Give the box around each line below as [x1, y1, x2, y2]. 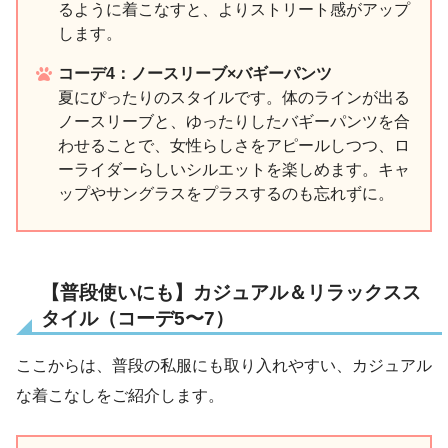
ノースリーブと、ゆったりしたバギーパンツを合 [58, 112, 410, 130]
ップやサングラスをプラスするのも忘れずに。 [58, 184, 394, 202]
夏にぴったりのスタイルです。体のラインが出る [58, 88, 410, 106]
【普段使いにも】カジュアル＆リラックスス [41, 281, 421, 303]
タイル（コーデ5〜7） [41, 307, 234, 329]
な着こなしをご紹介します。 [16, 387, 224, 405]
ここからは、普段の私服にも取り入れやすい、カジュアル [16, 357, 432, 375]
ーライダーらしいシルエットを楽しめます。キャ [58, 160, 410, 178]
